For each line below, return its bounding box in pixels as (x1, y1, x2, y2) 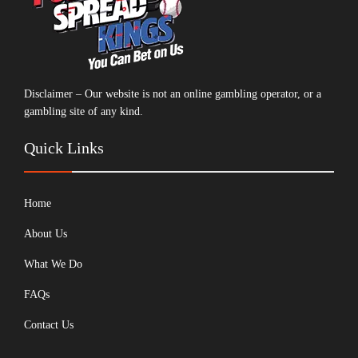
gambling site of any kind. (24, 105, 143, 117)
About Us (24, 228, 67, 240)
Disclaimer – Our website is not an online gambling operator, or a (24, 88, 321, 100)
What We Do (24, 258, 82, 270)
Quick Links (24, 139, 104, 157)
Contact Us (24, 319, 74, 331)
